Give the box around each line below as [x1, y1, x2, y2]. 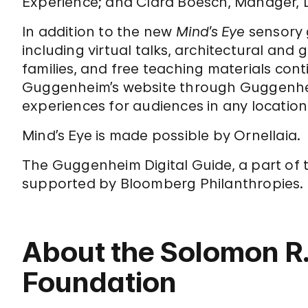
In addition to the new [22, 23, 176, 40]
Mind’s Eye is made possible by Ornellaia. [22, 127, 301, 144]
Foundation [22, 265, 177, 299]
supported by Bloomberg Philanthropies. [22, 175, 304, 192]
